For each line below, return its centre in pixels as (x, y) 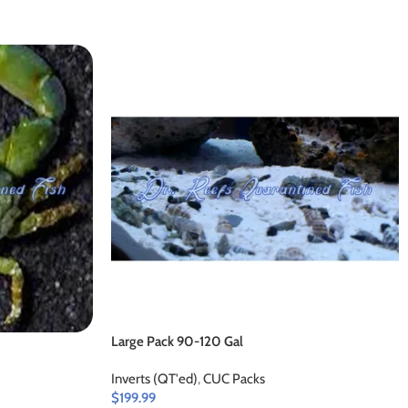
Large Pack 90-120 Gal (177, 342)
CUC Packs (234, 379)
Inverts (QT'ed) (154, 379)
